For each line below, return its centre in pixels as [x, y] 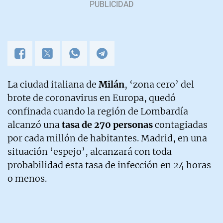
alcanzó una [35, 125]
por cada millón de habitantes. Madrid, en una [107, 138]
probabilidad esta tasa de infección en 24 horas [109, 165]
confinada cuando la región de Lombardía [98, 111]
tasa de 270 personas [107, 125]
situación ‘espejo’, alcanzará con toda [90, 152]
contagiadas [180, 125]
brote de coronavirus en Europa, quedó [92, 98]
